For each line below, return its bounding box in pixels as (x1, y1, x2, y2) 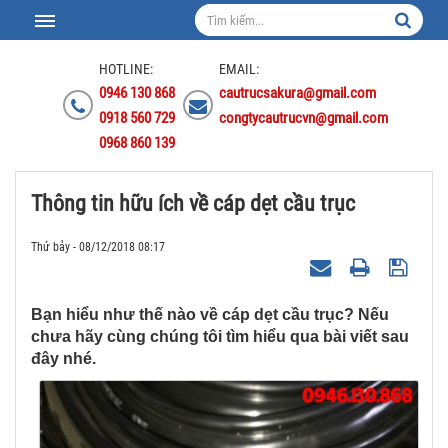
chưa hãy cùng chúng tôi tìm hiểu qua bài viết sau (31, 328, 409, 345)
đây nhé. (31, 350, 96, 367)
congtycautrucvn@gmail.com (219, 109, 388, 127)
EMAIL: (219, 61, 259, 77)
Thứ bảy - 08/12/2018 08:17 (31, 240, 165, 254)
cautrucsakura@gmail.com (219, 84, 376, 102)
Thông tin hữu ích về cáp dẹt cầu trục (31, 191, 355, 216)
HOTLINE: (99, 61, 153, 77)
